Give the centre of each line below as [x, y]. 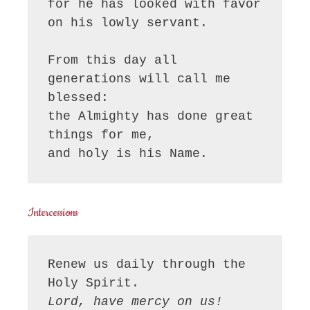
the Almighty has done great [151, 116]
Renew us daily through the [147, 265]
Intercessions [53, 213]
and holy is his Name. [128, 153]
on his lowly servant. [128, 22]
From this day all [113, 60]
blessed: [79, 97]
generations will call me [139, 79]
